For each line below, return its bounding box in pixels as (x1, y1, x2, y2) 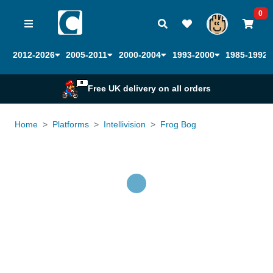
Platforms (52, 119, 89, 129)
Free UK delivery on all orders (88, 83, 211, 94)
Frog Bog (160, 119, 196, 129)
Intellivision (104, 119, 146, 129)
